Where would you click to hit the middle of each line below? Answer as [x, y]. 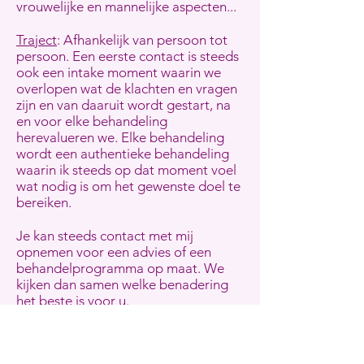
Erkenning [46, 334]
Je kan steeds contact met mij [105, 236]
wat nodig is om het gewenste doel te [128, 186]
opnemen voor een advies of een [114, 252]
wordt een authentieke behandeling [123, 154]
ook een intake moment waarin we [119, 72]
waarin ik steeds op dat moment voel [126, 170]
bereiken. [45, 202]
